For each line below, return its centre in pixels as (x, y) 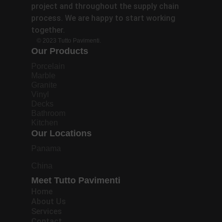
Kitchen (44, 123)
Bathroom (48, 113)
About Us (48, 201)
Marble (43, 76)
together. (48, 30)
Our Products (59, 51)
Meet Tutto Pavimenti (76, 180)
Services (46, 211)
